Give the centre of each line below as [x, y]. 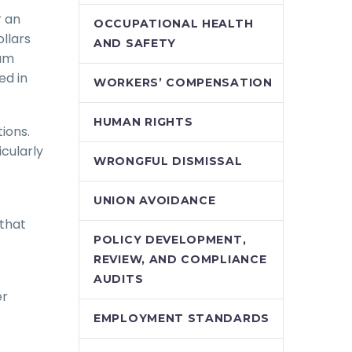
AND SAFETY [135, 43]
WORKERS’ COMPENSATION [183, 82]
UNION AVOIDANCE [155, 200]
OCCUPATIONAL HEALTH [174, 24]
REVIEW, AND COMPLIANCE [180, 259]
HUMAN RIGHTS [143, 122]
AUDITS [119, 279]
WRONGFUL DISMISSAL [168, 161]
